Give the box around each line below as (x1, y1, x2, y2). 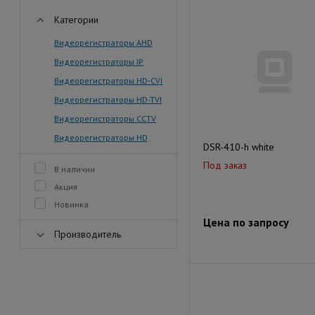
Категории (54, 13, 98, 26)
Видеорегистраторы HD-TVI (54, 94, 162, 105)
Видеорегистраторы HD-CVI (54, 75, 162, 86)
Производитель (54, 228, 121, 240)
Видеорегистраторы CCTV (54, 113, 156, 124)
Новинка (54, 199, 89, 210)
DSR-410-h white (203, 141, 274, 153)
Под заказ (203, 159, 247, 172)
